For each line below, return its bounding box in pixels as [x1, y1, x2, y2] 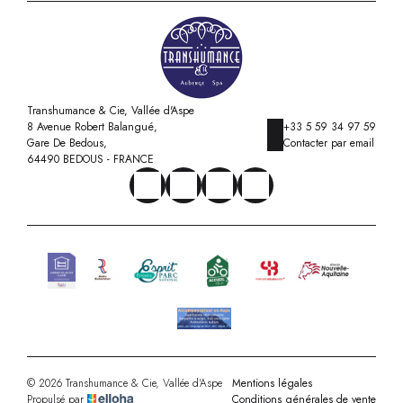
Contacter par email [283, 135, 374, 151]
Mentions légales [232, 375, 312, 392]
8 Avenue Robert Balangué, [27, 119, 157, 135]
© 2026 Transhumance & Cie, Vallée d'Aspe [27, 375, 222, 392]
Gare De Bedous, [27, 135, 107, 151]
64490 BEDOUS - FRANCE [27, 151, 154, 167]
